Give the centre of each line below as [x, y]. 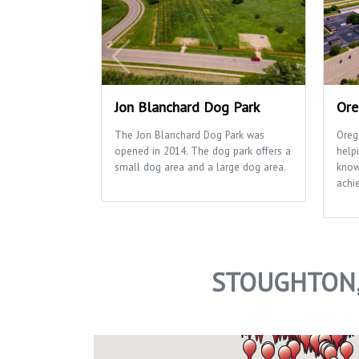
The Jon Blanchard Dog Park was [190, 135]
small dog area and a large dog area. [200, 167]
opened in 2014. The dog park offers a [203, 151]
